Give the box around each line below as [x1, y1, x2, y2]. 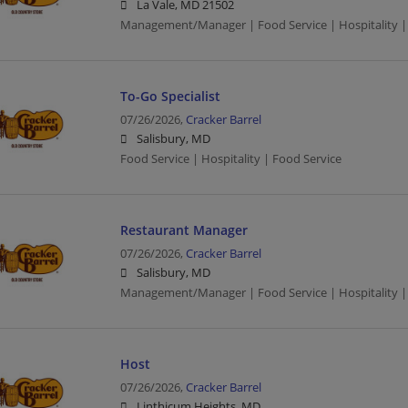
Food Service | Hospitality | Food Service [119, 150, 342, 167]
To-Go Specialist [119, 87, 220, 105]
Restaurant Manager [119, 220, 248, 239]
